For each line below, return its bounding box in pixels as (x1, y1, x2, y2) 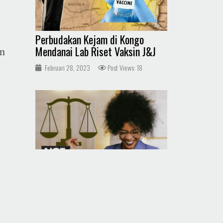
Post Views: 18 (108, 62, 142, 73)
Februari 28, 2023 (45, 62, 90, 73)
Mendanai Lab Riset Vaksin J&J (35, 43, 156, 59)
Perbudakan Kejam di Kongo (35, 31, 144, 47)
